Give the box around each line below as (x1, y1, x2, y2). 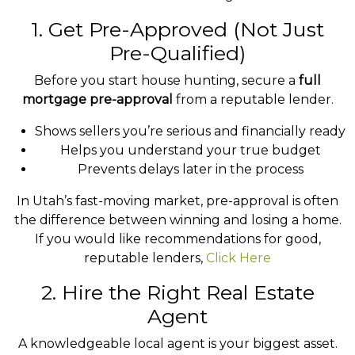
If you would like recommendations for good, (34, 231, 321, 246)
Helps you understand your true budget (59, 143, 321, 158)
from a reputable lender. (172, 92, 334, 107)
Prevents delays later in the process (77, 162, 303, 177)
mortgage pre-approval (21, 92, 173, 107)
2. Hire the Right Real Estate (40, 281, 315, 304)
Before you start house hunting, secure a (34, 73, 299, 88)
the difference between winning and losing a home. (13, 212, 342, 227)
